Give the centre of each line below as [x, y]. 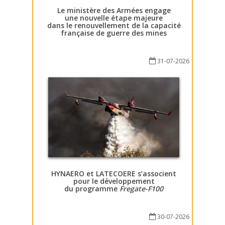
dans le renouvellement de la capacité [114, 25]
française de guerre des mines [114, 33]
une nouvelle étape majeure [114, 18]
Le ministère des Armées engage [114, 10]
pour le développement [114, 181]
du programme [92, 189]
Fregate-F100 [141, 189]
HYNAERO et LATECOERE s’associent [114, 174]
